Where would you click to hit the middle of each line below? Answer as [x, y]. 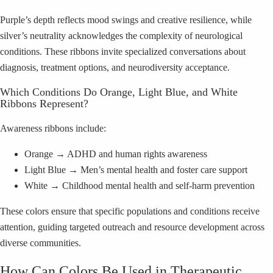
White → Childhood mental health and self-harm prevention [140, 185]
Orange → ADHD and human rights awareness [116, 154]
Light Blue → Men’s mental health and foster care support [136, 169]
